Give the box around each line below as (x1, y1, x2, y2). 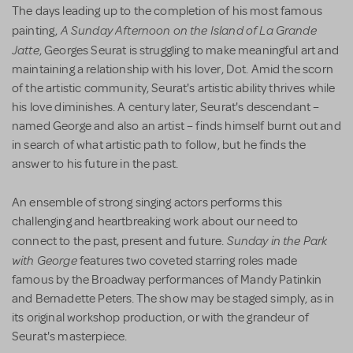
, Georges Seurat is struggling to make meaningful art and (39, 43, 339, 59)
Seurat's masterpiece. (12, 329, 128, 345)
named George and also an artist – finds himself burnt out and (12, 118, 341, 135)
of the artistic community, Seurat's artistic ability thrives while (12, 80, 336, 97)
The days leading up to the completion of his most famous (12, 3, 322, 20)
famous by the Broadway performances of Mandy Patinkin (12, 272, 322, 288)
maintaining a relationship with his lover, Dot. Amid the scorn (12, 61, 333, 78)
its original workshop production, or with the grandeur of (12, 310, 310, 326)
